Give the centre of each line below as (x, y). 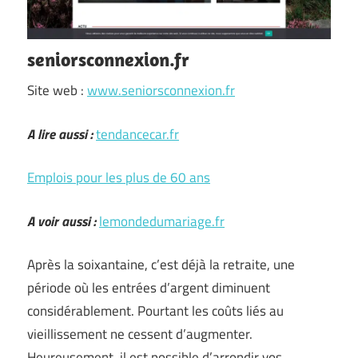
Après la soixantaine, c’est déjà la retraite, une (161, 265)
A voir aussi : (62, 221)
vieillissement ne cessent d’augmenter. (140, 334)
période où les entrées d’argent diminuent (149, 288)
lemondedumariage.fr (162, 221)
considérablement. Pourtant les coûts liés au (155, 311)
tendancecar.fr (137, 134)
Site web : (57, 90)
